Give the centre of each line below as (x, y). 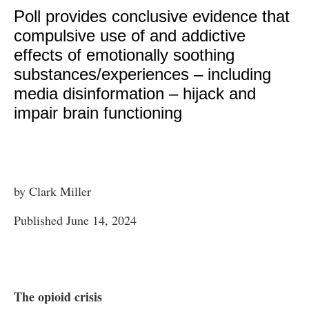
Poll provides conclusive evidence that (152, 17)
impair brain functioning (98, 113)
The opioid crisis (58, 297)
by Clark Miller (52, 191)
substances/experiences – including (142, 74)
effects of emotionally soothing (124, 55)
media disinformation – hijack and (135, 94)
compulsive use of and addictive (130, 36)
